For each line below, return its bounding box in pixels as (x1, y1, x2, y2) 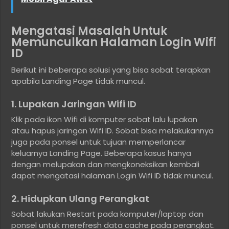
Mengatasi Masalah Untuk (11, 23, 168, 39)
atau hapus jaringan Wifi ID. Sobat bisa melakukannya (11, 125, 214, 136)
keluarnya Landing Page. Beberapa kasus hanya (11, 148, 192, 159)
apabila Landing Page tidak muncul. (11, 76, 146, 87)
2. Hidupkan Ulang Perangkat (11, 192, 150, 205)
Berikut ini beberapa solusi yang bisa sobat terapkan (11, 64, 211, 76)
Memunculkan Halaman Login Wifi (11, 34, 217, 51)
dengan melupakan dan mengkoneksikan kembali (11, 159, 200, 170)
